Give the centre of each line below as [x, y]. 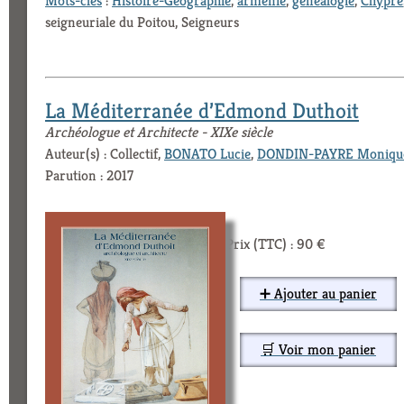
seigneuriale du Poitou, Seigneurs [142, 22]
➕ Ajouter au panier [318, 293]
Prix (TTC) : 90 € [275, 243]
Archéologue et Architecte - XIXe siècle [159, 132]
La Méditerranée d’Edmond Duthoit [202, 110]
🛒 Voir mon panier [318, 349]
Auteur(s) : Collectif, [105, 153]
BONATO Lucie [207, 153]
